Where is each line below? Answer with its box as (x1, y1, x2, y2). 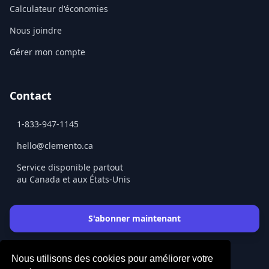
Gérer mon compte (10, 46, 85, 58)
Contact (10, 88, 52, 103)
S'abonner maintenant (88, 213, 181, 225)
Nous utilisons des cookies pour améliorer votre (11, 253, 214, 264)
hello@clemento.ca (17, 140, 93, 152)
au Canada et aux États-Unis (17, 174, 130, 186)
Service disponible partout (17, 162, 123, 174)
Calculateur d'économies (10, 3, 108, 15)
